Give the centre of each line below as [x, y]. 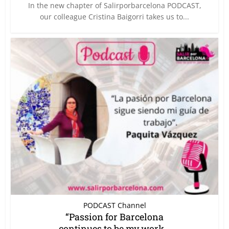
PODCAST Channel [114, 205]
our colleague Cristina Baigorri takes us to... [114, 16]
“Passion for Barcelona [114, 216]
